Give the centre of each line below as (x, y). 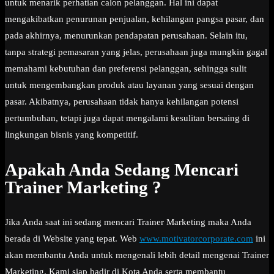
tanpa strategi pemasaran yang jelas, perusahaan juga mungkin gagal (136, 52)
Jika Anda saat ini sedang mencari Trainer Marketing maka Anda (128, 222)
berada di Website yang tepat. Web (72, 239)
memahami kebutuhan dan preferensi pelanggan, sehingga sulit (126, 68)
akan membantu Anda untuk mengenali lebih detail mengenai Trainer (137, 255)
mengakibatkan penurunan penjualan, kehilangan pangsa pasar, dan (135, 19)
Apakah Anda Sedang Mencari (122, 170)
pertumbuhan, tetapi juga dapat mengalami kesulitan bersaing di (127, 118)
